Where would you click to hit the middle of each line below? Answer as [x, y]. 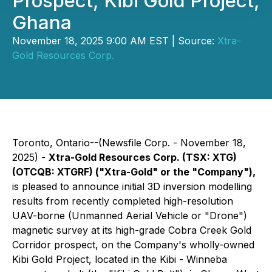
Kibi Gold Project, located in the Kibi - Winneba [120, 259]
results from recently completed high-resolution [123, 201]
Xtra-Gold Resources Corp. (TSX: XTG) [143, 157]
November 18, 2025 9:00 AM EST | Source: [115, 41]
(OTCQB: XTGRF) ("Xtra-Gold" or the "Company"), [134, 172]
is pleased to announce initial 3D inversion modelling [132, 186]
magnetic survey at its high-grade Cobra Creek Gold [132, 230]
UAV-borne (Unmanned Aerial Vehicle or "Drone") [130, 216]
